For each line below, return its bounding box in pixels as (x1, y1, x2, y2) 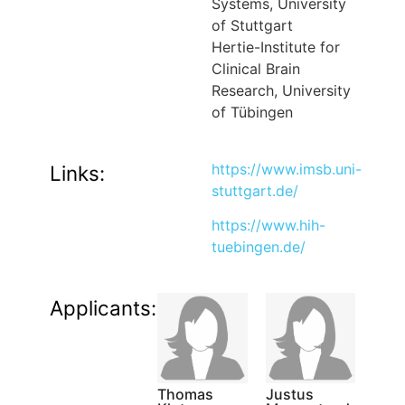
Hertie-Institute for (212, 37, 340, 56)
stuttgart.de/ (212, 181, 298, 200)
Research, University (212, 80, 351, 99)
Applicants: (49, 295, 156, 320)
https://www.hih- (212, 216, 325, 235)
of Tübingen (212, 102, 293, 121)
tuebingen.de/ (212, 238, 306, 257)
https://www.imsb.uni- (212, 159, 362, 178)
